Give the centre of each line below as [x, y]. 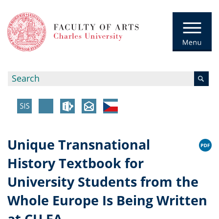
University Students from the [103, 182]
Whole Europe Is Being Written [107, 200]
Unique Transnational [79, 145]
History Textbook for [76, 163]
